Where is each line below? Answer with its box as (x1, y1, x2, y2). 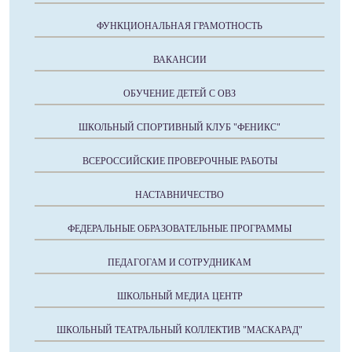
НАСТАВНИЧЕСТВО (135, 189, 224, 200)
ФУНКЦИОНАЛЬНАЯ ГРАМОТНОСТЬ (97, 20, 262, 31)
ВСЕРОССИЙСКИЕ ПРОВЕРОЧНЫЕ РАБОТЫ (82, 156, 277, 167)
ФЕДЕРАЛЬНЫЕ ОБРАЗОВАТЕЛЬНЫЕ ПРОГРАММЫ (68, 223, 291, 234)
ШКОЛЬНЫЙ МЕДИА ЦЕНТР (116, 291, 243, 302)
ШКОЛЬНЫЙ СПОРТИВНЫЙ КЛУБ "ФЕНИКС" (79, 122, 280, 133)
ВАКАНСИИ (152, 54, 207, 65)
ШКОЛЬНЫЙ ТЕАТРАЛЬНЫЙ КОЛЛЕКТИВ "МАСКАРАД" (57, 324, 302, 335)
